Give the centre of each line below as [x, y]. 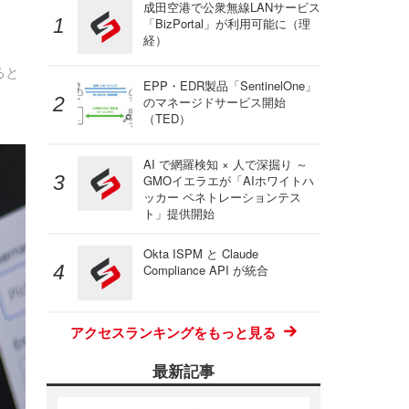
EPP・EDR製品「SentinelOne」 [230, 85]
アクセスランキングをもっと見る [173, 332]
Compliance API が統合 [206, 270]
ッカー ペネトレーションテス [222, 197]
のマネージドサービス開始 [215, 102]
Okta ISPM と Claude [201, 253]
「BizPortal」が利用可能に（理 [227, 23]
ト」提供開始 [179, 213]
